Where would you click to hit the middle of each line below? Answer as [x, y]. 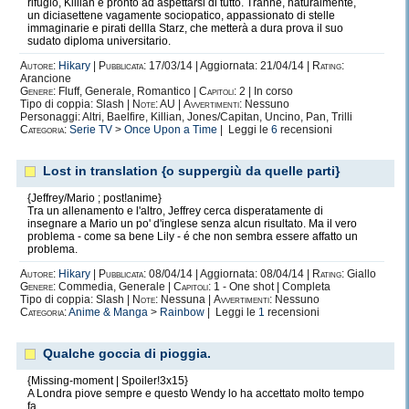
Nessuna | [186, 299]
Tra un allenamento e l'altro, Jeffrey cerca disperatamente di [175, 211]
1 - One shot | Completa [271, 287]
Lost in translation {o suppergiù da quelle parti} [191, 171]
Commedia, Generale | [115, 287]
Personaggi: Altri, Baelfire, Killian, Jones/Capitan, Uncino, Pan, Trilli [186, 117]
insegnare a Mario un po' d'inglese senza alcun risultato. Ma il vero [192, 224]
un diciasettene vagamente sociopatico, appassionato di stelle [181, 16]
